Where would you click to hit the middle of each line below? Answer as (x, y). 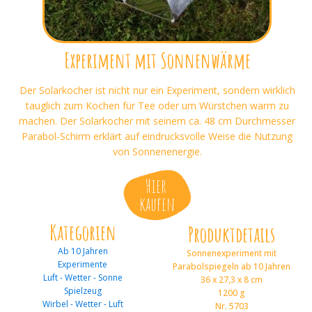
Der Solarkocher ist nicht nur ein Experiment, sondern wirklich (157, 90)
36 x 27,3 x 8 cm (232, 279)
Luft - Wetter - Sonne (83, 277)
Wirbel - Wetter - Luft (83, 304)
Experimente (83, 264)
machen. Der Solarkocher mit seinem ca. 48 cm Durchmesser (157, 120)
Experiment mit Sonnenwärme (157, 60)
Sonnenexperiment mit (232, 253)
